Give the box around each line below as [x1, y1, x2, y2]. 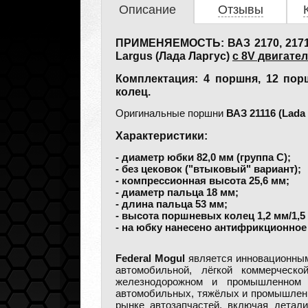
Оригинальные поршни [115, 108, 226, 119]
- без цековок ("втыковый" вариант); [115, 164, 301, 175]
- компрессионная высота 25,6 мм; [115, 175, 289, 186]
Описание [119, 3, 176, 16]
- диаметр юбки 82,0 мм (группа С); [115, 152, 291, 163]
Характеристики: [115, 130, 208, 142]
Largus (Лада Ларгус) [115, 50, 232, 62]
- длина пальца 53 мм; [115, 199, 228, 210]
